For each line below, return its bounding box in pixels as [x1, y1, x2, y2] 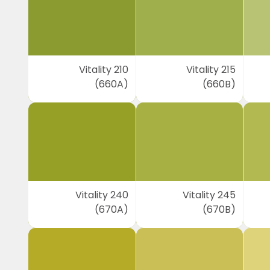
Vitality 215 [186, 63, 236, 77]
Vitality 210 [78, 63, 128, 77]
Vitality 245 [183, 188, 236, 202]
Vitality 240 [75, 188, 128, 202]
